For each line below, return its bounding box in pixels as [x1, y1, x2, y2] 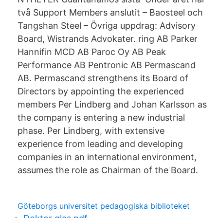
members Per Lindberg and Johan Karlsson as [18, 99, 207, 109]
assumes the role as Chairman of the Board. [18, 165, 198, 175]
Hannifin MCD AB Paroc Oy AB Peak [18, 47, 166, 57]
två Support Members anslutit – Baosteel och [18, 7, 203, 18]
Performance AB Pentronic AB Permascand [18, 60, 196, 70]
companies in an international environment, [18, 152, 197, 162]
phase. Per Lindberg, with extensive [18, 126, 164, 136]
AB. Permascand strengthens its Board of [18, 73, 188, 83]
